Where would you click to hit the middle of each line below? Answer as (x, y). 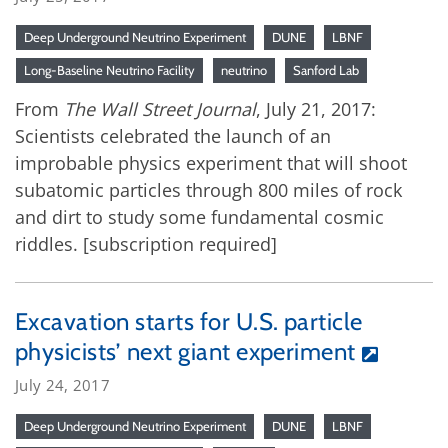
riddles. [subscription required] (146, 244)
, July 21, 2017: (316, 109)
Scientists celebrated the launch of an (173, 136)
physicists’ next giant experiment (185, 351)
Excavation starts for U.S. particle (189, 321)
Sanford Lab (326, 70)
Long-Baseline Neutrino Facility (109, 70)
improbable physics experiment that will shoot (211, 163)
